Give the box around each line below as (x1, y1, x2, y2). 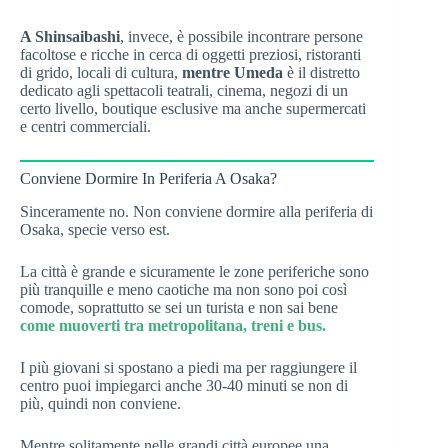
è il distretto (283, 64, 360, 82)
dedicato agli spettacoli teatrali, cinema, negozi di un (20, 82, 348, 100)
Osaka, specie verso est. (20, 220, 170, 238)
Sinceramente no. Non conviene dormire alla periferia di (20, 202, 373, 220)
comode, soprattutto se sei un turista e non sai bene (20, 298, 338, 316)
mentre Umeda (182, 64, 283, 82)
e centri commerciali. (20, 118, 151, 136)
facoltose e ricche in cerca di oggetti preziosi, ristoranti (20, 46, 361, 64)
